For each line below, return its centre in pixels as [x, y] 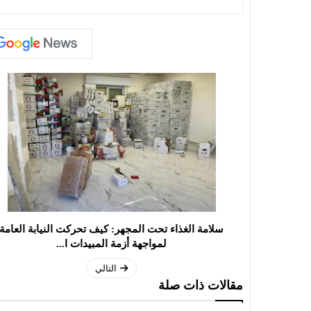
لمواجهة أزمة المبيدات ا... [111, 244]
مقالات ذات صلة [201, 286]
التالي [106, 269]
